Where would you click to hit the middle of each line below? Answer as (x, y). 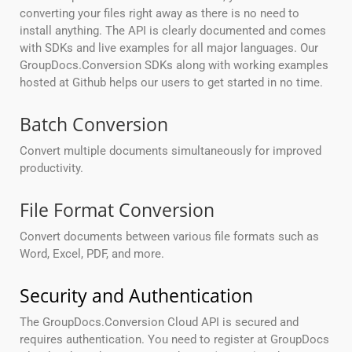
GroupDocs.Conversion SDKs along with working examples (174, 66)
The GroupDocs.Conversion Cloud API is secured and (159, 323)
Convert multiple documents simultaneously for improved (170, 151)
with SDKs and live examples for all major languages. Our (169, 48)
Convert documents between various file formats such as (169, 237)
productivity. (51, 169)
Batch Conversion (94, 125)
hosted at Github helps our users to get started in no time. (171, 83)
